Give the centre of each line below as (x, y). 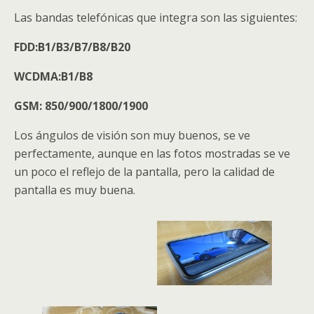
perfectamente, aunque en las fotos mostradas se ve (152, 153)
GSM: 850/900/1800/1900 (81, 105)
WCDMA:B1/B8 (53, 76)
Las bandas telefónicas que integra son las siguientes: (156, 17)
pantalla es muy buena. (75, 190)
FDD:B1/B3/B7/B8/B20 (72, 47)
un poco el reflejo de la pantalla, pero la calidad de (144, 171)
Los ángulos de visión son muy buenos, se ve (132, 135)
